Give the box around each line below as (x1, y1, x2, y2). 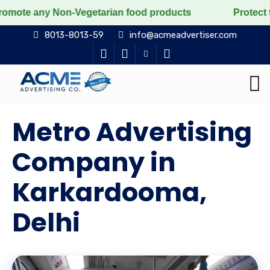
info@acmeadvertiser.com (130, 30, 237, 40)
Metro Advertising (12, 114, 252, 150)
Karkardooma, (12, 174, 207, 210)
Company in (12, 144, 175, 180)
